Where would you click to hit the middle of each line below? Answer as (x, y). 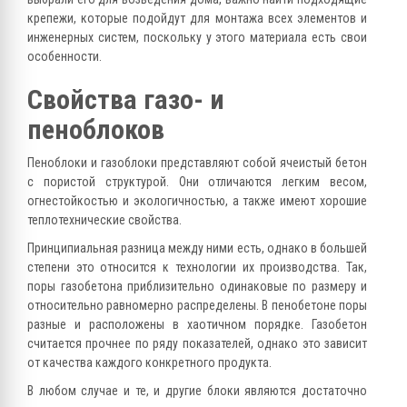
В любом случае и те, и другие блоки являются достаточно (197, 391)
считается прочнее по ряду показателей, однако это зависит (197, 344)
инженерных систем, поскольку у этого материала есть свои (197, 38)
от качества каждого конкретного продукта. (149, 363)
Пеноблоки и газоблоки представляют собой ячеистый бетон (197, 163)
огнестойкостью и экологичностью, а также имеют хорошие (197, 201)
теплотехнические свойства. (104, 220)
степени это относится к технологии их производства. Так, (197, 268)
